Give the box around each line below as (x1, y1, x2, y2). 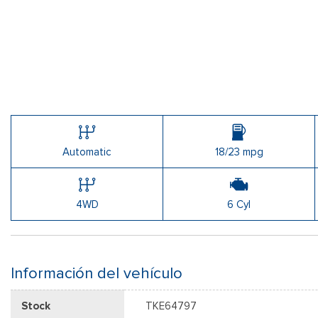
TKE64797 (146, 299, 197, 312)
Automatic (62, 145, 111, 158)
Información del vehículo (11, 263, 182, 283)
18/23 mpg (214, 145, 263, 158)
